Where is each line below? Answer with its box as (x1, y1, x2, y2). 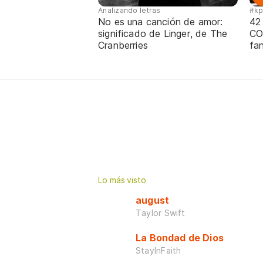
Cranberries (98, 39, 148, 51)
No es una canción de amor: (98, 15, 223, 28)
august (136, 194, 170, 206)
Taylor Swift (136, 207, 186, 218)
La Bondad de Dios (136, 231, 224, 244)
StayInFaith (136, 245, 181, 255)
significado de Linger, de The (98, 27, 228, 39)
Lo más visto (98, 174, 146, 185)
